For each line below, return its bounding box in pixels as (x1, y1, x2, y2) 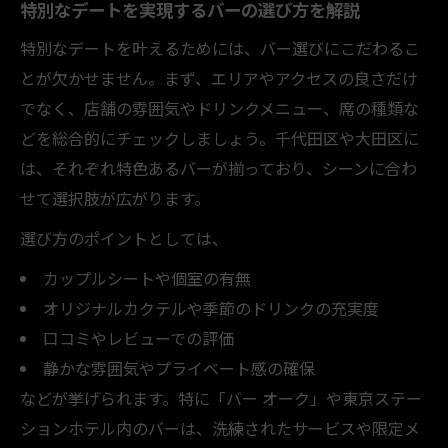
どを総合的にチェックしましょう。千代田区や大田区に (20, 125, 419, 150)
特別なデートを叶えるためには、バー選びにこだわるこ (20, 35, 420, 60)
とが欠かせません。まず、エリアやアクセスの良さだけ (20, 65, 418, 90)
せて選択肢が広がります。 (20, 185, 210, 210)
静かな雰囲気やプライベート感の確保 (42, 355, 315, 380)
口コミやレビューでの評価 (42, 325, 234, 350)
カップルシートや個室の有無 (42, 265, 251, 290)
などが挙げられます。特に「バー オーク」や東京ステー (20, 385, 422, 410)
